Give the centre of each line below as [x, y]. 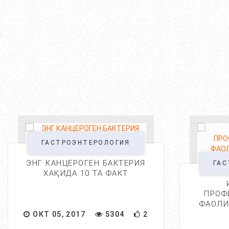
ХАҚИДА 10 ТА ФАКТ [86, 173]
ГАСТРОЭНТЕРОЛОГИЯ [86, 143]
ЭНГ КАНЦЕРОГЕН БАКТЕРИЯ [86, 163]
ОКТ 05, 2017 [58, 214]
